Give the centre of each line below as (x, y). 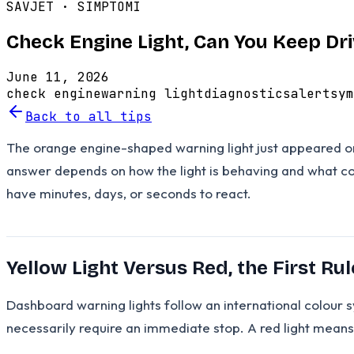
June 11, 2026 (58, 77)
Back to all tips (88, 116)
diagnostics (247, 93)
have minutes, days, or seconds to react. (129, 193)
